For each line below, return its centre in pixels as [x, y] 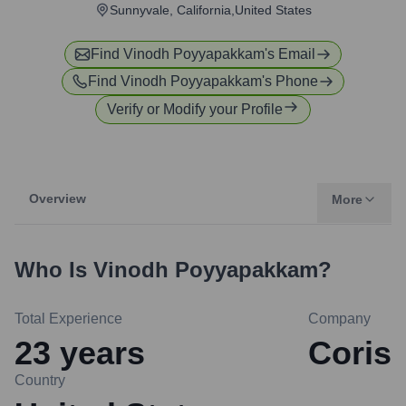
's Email [290, 54]
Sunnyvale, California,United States [210, 10]
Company [339, 319]
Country [40, 380]
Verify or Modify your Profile [195, 109]
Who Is [54, 270]
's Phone [290, 81]
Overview [58, 198]
